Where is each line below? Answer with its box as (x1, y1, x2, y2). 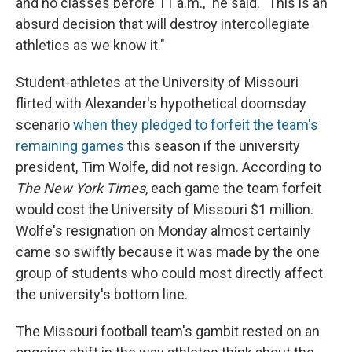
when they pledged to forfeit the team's (73, 116, 318, 134)
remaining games (16, 137, 124, 155)
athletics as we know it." (16, 37, 165, 54)
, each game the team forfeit (145, 180, 321, 197)
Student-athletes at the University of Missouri (16, 74, 299, 91)
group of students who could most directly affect (16, 265, 323, 282)
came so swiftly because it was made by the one (16, 244, 320, 261)
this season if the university (124, 137, 300, 155)
